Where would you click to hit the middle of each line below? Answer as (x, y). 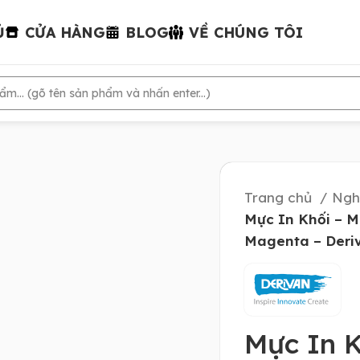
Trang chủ (280, 197)
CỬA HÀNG (65, 32)
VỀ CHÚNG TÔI (246, 32)
